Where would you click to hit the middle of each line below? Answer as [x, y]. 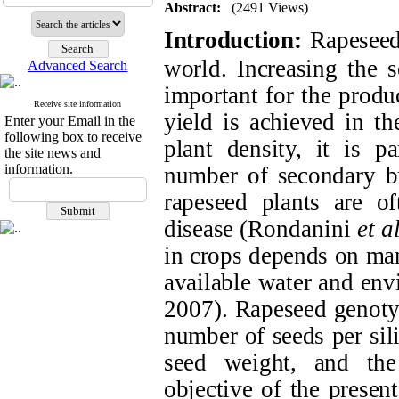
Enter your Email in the [70, 121]
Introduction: [233, 40]
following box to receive [73, 137]
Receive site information [78, 104]
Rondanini [302, 229]
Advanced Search [78, 65]
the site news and [53, 153]
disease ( [206, 229]
